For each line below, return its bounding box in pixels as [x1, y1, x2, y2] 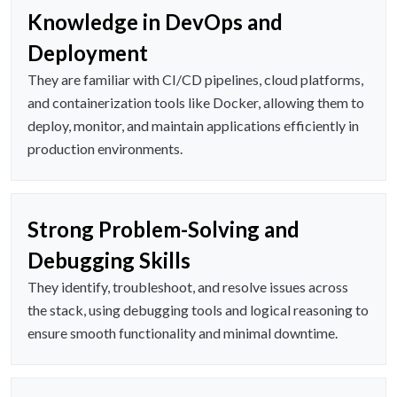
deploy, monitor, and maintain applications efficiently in [27, 117, 359, 135]
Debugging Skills [27, 247, 191, 274]
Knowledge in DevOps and [27, 9, 283, 35]
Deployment [27, 40, 148, 66]
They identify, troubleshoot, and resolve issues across [27, 278, 348, 296]
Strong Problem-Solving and [27, 216, 300, 243]
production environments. [27, 140, 183, 158]
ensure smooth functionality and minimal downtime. [27, 324, 338, 342]
